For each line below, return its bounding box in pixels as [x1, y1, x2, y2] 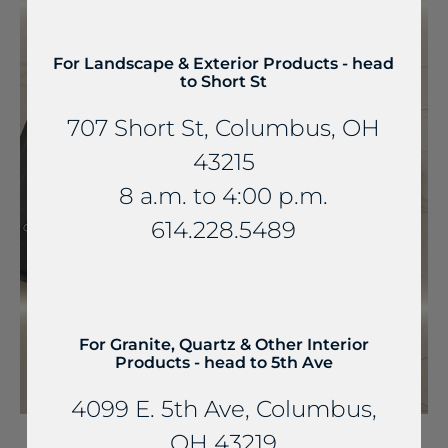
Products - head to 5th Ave [114, 352, 333, 372]
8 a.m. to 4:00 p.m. [119, 181, 329, 211]
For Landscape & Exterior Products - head [53, 54, 395, 74]
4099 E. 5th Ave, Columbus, [70, 393, 377, 423]
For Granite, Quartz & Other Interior [78, 334, 369, 354]
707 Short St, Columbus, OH [67, 113, 381, 143]
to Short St [180, 72, 268, 92]
